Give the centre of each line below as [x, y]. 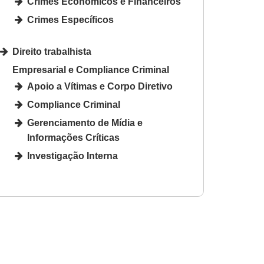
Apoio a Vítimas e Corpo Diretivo [100, 86]
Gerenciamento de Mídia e [85, 123]
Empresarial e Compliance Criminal [91, 70]
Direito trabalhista [52, 52]
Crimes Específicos [70, 20]
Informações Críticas [73, 138]
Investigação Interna [72, 156]
